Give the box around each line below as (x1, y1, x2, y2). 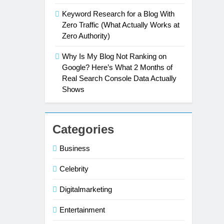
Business (59, 144, 90, 152)
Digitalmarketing (59, 185, 112, 193)
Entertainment (59, 205, 105, 214)
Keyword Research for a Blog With (62, 9, 175, 18)
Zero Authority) (62, 31, 110, 40)
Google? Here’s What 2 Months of (62, 63, 173, 71)
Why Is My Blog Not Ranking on (62, 52, 167, 60)
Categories (52, 122, 114, 136)
